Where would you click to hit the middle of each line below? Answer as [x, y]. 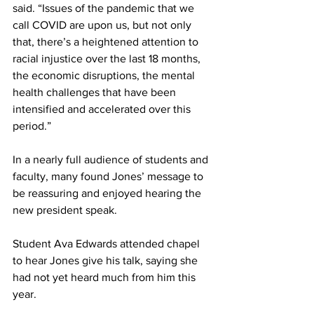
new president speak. [68, 210]
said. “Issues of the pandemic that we [105, 8]
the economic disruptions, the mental [105, 75]
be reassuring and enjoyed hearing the [108, 193]
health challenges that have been [96, 92]
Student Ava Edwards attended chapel [108, 244]
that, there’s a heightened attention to [107, 42]
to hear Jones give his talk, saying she [107, 260]
